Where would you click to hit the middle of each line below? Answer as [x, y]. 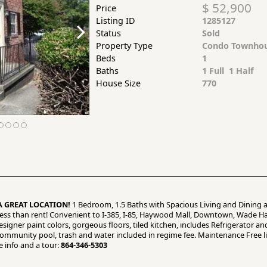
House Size [118, 83]
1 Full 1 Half [228, 71]
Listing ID [115, 21]
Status [108, 33]
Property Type [124, 46]
